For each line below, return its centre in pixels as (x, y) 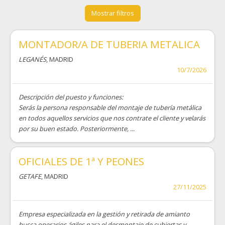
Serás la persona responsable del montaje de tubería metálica (110, 107)
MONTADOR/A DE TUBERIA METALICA (109, 44)
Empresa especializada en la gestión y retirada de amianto (104, 214)
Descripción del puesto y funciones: (71, 97)
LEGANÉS (32, 59)
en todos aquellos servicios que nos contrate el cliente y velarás (112, 118)
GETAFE (30, 176)
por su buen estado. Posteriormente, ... (77, 129)
